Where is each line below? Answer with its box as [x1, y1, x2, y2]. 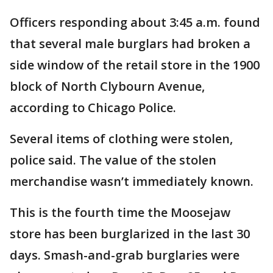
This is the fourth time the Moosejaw [10, 204, 230, 221]
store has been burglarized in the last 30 [10, 225, 250, 243]
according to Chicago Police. [10, 99, 176, 116]
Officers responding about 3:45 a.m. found [10, 14, 260, 31]
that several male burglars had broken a [10, 35, 250, 52]
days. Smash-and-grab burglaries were [10, 247, 239, 264]
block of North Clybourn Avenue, [10, 78, 205, 95]
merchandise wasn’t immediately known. [10, 173, 253, 190]
